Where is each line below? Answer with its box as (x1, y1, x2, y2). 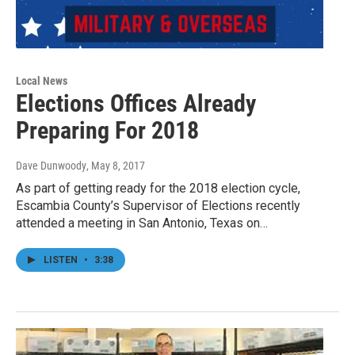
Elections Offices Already (16, 89, 256, 117)
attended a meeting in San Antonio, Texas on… (16, 215, 268, 231)
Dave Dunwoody (16, 158, 86, 172)
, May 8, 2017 (86, 158, 145, 172)
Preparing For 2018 (16, 116, 199, 144)
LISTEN (44, 254, 80, 265)
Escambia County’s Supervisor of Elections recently (16, 197, 300, 213)
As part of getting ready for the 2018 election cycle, (16, 180, 300, 196)
